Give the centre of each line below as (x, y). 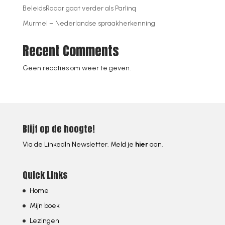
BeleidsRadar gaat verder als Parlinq (79, 8)
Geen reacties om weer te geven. (77, 68)
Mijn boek (44, 206)
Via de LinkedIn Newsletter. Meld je (79, 144)
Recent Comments (71, 50)
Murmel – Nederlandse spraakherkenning (89, 23)
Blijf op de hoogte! (59, 129)
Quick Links (45, 175)
